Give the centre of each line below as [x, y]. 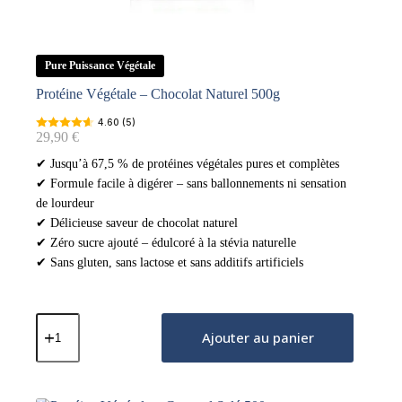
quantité [57, 319]
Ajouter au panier [258, 337]
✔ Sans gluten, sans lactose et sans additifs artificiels [170, 262]
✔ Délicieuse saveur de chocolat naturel [137, 223]
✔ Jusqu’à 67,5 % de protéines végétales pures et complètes [188, 163]
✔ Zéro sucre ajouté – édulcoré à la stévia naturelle [166, 242]
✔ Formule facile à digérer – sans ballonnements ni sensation [191, 183]
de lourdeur [65, 203]
